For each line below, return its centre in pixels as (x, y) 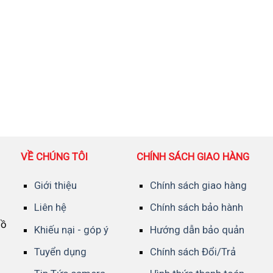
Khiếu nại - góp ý (71, 229)
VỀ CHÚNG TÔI (54, 156)
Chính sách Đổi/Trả (193, 251)
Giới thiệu (55, 186)
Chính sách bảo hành (196, 207)
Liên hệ (50, 207)
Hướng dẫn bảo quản (197, 229)
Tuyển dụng (60, 251)
